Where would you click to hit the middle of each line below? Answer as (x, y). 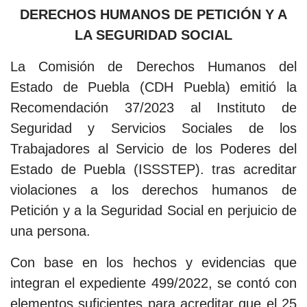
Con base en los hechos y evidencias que (153, 262)
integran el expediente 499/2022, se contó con (153, 283)
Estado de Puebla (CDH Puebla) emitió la (153, 87)
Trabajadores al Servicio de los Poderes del (153, 149)
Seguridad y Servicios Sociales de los (153, 128)
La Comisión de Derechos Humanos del (153, 66)
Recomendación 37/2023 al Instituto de (153, 108)
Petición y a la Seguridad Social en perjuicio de (153, 210)
